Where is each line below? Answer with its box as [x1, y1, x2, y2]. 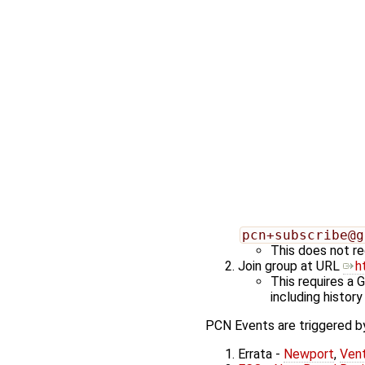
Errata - [238, 346, 284, 363]
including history [270, 289, 363, 306]
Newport [284, 346, 334, 363]
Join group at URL [238, 258, 343, 275]
